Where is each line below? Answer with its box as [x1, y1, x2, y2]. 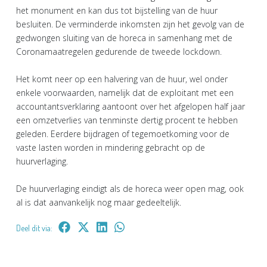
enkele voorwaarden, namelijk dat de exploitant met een [16, 86, 234, 98]
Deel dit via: [16, 222, 52, 233]
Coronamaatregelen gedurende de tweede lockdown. [16, 45, 222, 57]
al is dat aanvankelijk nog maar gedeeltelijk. [16, 196, 181, 208]
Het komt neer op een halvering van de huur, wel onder [16, 73, 228, 85]
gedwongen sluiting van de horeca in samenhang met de [16, 32, 232, 44]
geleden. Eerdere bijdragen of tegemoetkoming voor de [16, 128, 229, 139]
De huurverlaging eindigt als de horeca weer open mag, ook [16, 182, 244, 194]
